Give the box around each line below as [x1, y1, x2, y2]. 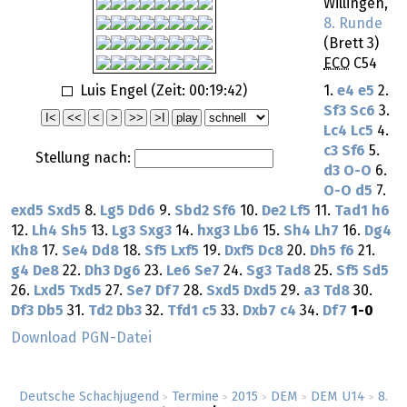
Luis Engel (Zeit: [75, 83, 189, 98]
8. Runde [323, 16, 382, 32]
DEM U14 [311, 391, 365, 404]
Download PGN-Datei [11, 331, 152, 346]
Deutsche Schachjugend [19, 391, 159, 404]
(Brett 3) [323, 36, 379, 52]
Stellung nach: [35, 150, 134, 165]
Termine [172, 391, 219, 404]
